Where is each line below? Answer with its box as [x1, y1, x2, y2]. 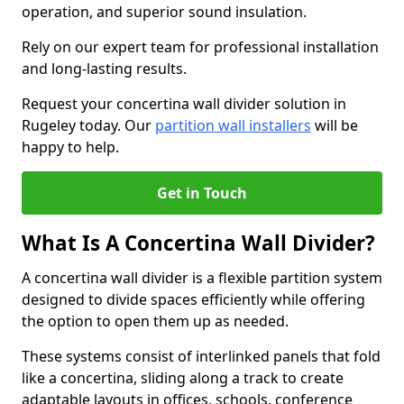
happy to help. [22, 137, 119, 157]
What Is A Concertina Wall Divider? [22, 229, 375, 257]
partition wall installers [155, 115, 311, 135]
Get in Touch [157, 183, 247, 203]
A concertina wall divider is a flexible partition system [22, 268, 382, 288]
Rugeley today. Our [22, 115, 155, 135]
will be [311, 115, 358, 135]
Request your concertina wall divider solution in [22, 94, 346, 114]
